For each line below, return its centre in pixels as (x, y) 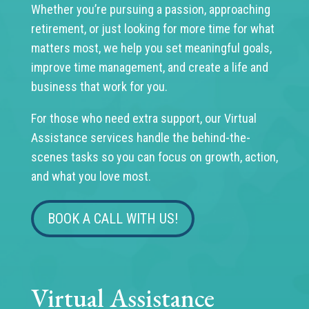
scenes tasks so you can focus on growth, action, (154, 157)
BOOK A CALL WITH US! (112, 219)
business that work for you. (99, 87)
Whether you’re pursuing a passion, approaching (150, 10)
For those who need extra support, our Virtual (143, 119)
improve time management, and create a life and (149, 68)
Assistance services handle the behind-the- (140, 138)
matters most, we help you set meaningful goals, (151, 48)
